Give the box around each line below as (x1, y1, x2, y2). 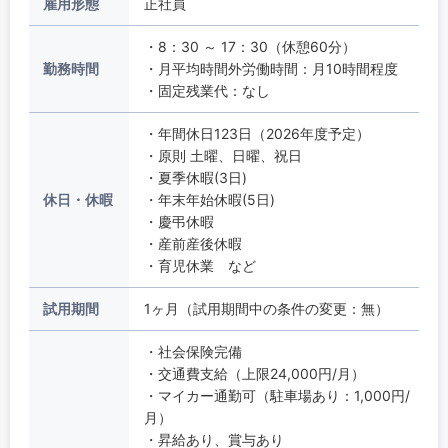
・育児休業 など (143, 256, 256, 274)
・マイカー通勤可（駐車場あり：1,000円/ (143, 386, 410, 404)
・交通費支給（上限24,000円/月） (143, 364, 365, 382)
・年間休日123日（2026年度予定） (143, 124, 370, 142)
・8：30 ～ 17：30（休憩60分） (143, 37, 356, 55)
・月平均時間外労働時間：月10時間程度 (143, 59, 398, 77)
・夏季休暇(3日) (143, 168, 247, 186)
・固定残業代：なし (143, 81, 270, 99)
